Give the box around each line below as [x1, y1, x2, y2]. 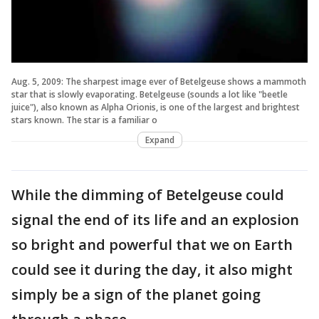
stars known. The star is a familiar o [11, 113, 157, 126]
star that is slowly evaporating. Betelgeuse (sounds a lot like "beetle [11, 88, 288, 100]
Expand [145, 133, 174, 146]
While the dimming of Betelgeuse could [11, 184, 284, 204]
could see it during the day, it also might [11, 259, 293, 279]
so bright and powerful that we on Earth [11, 234, 293, 254]
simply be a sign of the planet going [11, 284, 261, 304]
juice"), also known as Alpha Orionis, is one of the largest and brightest [11, 100, 300, 113]
